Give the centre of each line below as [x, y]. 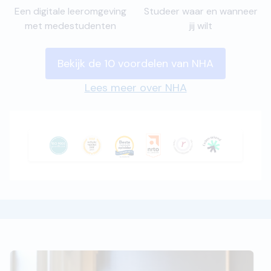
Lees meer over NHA [135, 88]
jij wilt [201, 26]
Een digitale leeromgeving [70, 11]
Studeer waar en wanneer [201, 11]
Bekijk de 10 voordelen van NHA [135, 64]
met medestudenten [70, 26]
